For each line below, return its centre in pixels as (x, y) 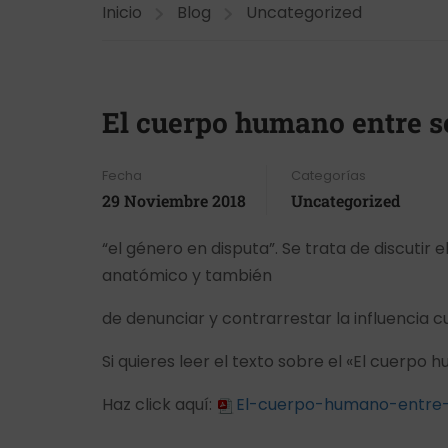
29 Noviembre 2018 (174, 200)
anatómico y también (187, 275)
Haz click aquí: (159, 404)
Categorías (328, 175)
